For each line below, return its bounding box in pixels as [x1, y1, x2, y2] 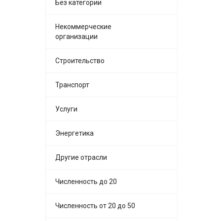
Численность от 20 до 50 [55, 201, 135, 210]
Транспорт [55, 80, 89, 89]
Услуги [55, 105, 77, 113]
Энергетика [55, 129, 94, 137]
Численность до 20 [55, 177, 117, 185]
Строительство [55, 56, 105, 65]
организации [55, 32, 98, 40]
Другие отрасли [55, 153, 107, 161]
